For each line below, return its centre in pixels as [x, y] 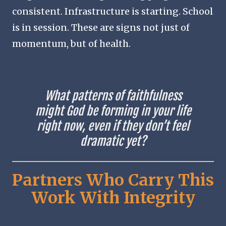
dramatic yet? [113, 141]
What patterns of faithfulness [113, 96]
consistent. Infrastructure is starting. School [112, 11]
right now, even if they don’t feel [113, 126]
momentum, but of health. [71, 43]
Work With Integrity [113, 197]
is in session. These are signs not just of [101, 27]
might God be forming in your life [113, 111]
